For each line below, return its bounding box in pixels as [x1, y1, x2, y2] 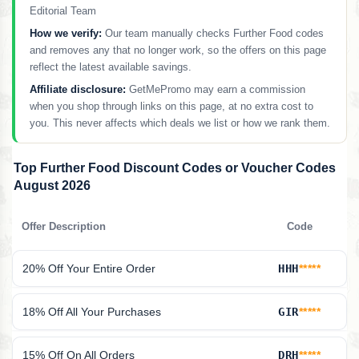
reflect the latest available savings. [30, 61, 192, 74]
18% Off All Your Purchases [22, 305, 161, 319]
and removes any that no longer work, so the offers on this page [30, 44, 326, 57]
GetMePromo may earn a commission [126, 83, 305, 96]
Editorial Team [30, 5, 96, 18]
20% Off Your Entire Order [22, 262, 155, 276]
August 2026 [14, 179, 91, 193]
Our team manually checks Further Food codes [102, 27, 324, 40]
